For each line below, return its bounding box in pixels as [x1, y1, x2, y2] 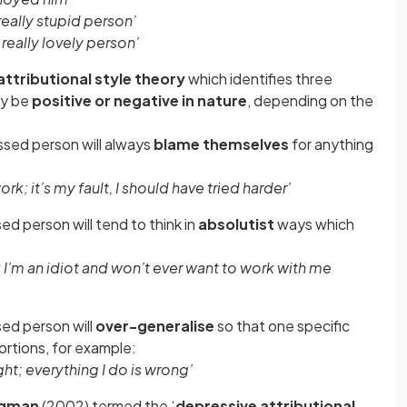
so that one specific [214, 316, 350, 335]
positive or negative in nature [32, 91, 247, 110]
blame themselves [154, 134, 289, 154]
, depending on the [247, 91, 373, 110]
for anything [289, 134, 373, 154]
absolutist [198, 214, 274, 233]
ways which [274, 214, 354, 233]
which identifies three [185, 69, 333, 88]
